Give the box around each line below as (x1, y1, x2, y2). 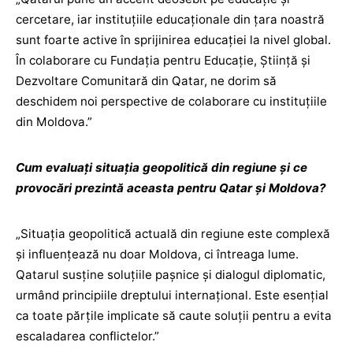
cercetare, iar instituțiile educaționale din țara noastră (16, 12, 325, 27)
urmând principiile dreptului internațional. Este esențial (16, 288, 329, 303)
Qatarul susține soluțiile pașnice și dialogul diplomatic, (16, 267, 325, 282)
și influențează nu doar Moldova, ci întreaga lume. (16, 247, 299, 262)
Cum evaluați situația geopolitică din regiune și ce (16, 160, 307, 175)
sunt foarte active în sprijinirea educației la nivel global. (16, 32, 331, 47)
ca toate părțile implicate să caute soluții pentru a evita (16, 308, 332, 323)
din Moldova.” (16, 114, 92, 129)
